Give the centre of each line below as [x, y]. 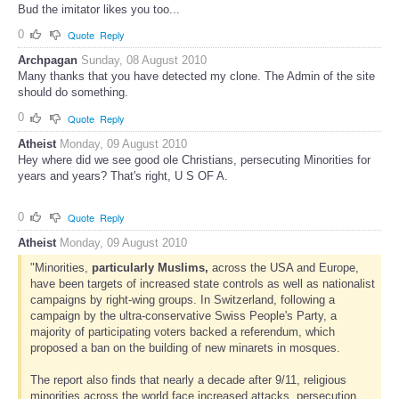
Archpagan [48, 61]
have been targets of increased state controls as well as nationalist [202, 284]
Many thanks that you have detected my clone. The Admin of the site [196, 77]
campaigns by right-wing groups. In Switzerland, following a [182, 300]
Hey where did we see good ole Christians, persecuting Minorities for [194, 159]
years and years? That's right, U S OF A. [123, 175]
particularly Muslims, [150, 268]
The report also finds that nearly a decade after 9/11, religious [188, 380]
